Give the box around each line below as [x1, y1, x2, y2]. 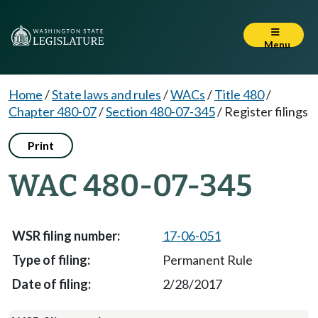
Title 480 [214, 87, 264, 102]
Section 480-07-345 [106, 104, 215, 119]
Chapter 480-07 [9, 104, 97, 119]
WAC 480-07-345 [9, 168, 252, 204]
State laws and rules [52, 87, 161, 102]
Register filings [224, 104, 308, 119]
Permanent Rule [162, 252, 253, 268]
